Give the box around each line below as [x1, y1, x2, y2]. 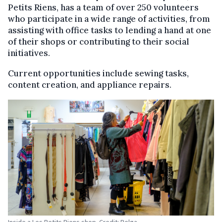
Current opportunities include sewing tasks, [8, 68, 189, 79]
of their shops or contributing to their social [8, 36, 189, 47]
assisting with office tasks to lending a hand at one [8, 25, 211, 36]
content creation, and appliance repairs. [8, 79, 171, 90]
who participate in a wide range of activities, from [8, 13, 210, 24]
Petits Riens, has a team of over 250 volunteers [8, 2, 199, 13]
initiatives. [8, 48, 52, 58]
